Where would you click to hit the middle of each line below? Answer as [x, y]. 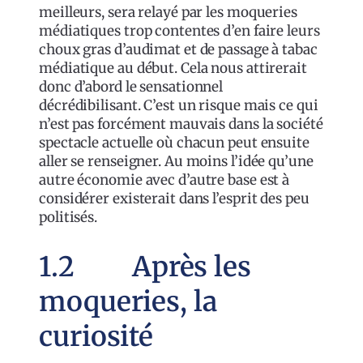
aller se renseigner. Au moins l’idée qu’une [176, 162]
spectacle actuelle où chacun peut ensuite [174, 143]
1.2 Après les [145, 266]
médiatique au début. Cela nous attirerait [173, 68]
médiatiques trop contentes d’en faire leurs [179, 31]
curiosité [96, 336]
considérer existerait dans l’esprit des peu [174, 199]
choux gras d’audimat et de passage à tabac [178, 50]
